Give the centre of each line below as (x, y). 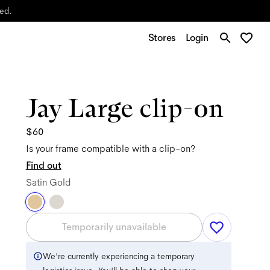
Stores (162, 38)
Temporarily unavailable (114, 227)
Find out (43, 165)
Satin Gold (48, 182)
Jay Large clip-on (124, 108)
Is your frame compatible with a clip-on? (110, 149)
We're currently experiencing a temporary (118, 256)
